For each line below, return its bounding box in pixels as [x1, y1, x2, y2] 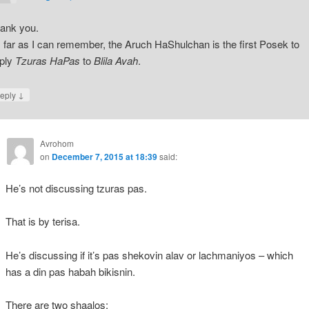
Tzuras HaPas [14, 53, 83, 68]
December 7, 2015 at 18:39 [51, 150, 157, 163]
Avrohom [39, 137, 74, 149]
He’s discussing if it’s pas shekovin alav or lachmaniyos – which [5, 247, 293, 262]
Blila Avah [93, 53, 138, 68]
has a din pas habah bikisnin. [5, 263, 135, 279]
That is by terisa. [5, 214, 80, 229]
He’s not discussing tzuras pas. [5, 180, 147, 195]
